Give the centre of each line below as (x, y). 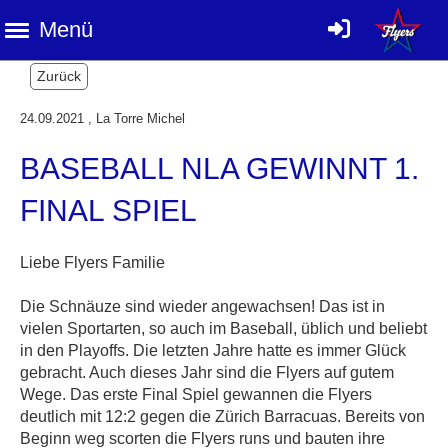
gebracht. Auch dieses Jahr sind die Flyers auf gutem (207, 372)
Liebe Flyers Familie (92, 262)
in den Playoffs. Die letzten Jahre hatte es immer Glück (213, 350)
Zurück (59, 76)
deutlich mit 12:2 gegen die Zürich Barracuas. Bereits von (222, 416)
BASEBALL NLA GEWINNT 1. (219, 168)
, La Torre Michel (134, 118)
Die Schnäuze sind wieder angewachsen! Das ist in (202, 306)
